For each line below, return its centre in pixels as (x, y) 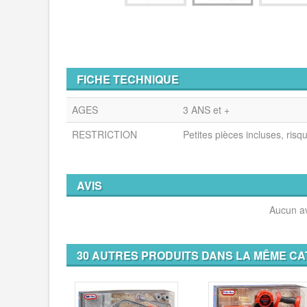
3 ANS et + (206, 110)
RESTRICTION (105, 135)
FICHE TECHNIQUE (128, 79)
